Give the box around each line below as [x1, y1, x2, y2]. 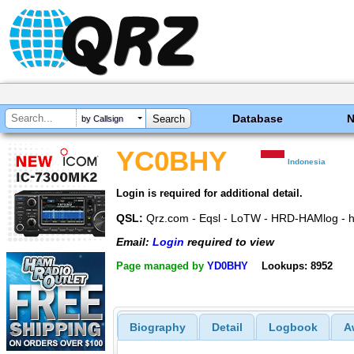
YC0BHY [116, 146, 227, 176]
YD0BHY [207, 259, 248, 272]
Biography [129, 321, 186, 334]
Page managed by [116, 259, 207, 272]
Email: [116, 235, 153, 249]
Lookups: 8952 [261, 259, 333, 272]
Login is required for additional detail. [116, 186, 303, 199]
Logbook [268, 321, 318, 334]
